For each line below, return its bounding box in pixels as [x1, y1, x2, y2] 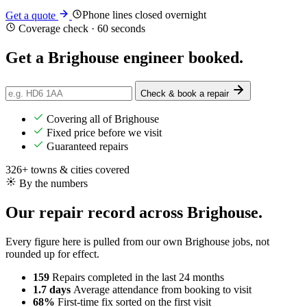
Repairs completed [52, 271, 132, 284]
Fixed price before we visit [44, 127, 162, 139]
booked [188, 49, 239, 67]
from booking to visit [161, 284, 251, 296]
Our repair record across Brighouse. [5, 204, 262, 222]
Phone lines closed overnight [82, 9, 206, 21]
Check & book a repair [140, 88, 232, 99]
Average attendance [73, 284, 158, 296]
